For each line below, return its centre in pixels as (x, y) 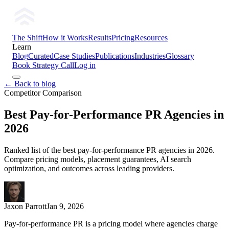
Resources (151, 38)
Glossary (180, 56)
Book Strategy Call (43, 65)
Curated (41, 56)
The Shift (27, 38)
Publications (115, 56)
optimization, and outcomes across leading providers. (89, 168)
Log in (85, 65)
